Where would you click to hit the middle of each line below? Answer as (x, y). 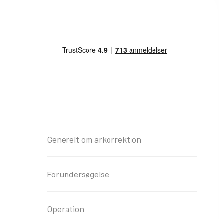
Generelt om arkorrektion (94, 139)
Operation (65, 209)
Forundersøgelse (78, 174)
